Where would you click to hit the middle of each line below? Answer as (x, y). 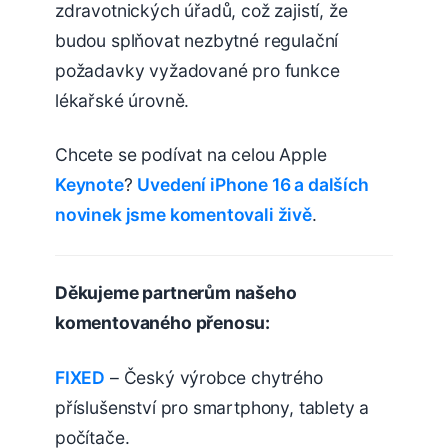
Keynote (89, 185)
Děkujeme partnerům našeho (176, 293)
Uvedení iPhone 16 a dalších (253, 185)
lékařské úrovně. (122, 100)
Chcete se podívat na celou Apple (191, 155)
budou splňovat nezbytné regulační (197, 40)
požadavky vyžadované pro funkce (197, 70)
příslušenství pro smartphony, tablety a (212, 407)
